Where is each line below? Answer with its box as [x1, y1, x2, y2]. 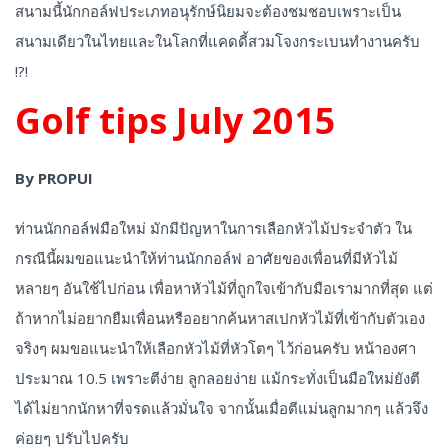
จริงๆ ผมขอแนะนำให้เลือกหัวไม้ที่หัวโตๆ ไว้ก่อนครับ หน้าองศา [15, 338, 416, 359]
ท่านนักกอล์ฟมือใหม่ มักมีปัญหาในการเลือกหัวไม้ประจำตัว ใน [15, 218, 412, 239]
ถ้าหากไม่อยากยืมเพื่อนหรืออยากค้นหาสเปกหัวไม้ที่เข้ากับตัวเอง [15, 308, 425, 329]
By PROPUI [15, 168, 93, 189]
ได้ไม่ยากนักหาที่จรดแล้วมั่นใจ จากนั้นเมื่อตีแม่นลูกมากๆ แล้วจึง [15, 398, 428, 419]
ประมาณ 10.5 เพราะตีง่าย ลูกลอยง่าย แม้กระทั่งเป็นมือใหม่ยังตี [15, 368, 420, 389]
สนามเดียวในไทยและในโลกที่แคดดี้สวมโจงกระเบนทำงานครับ [15, 31, 420, 52]
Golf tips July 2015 [15, 96, 336, 146]
